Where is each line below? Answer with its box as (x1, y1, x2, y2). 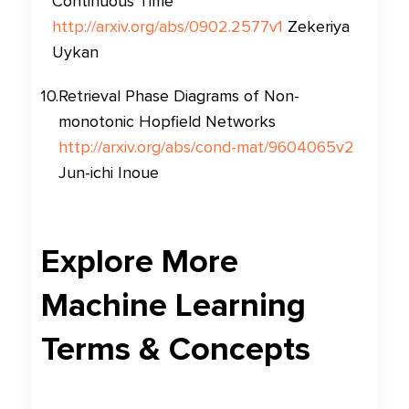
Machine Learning (41, 286, 306, 325)
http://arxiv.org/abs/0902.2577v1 (52, 16, 283, 37)
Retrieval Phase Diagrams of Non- (58, 86, 299, 106)
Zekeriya (288, 16, 350, 37)
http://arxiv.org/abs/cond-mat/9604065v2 (58, 137, 354, 157)
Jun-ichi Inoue (58, 163, 159, 183)
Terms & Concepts (41, 330, 310, 369)
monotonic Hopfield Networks (58, 111, 276, 131)
